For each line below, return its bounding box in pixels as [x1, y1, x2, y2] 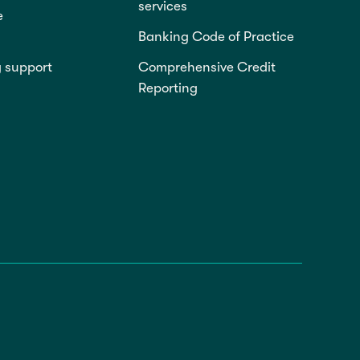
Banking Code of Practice [138, 29, 294, 45]
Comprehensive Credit [138, 59, 276, 76]
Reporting [138, 80, 198, 96]
